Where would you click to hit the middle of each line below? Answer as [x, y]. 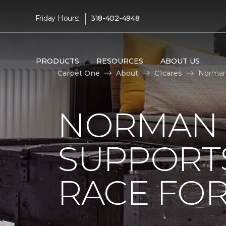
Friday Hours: [57, 18]
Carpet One [79, 73]
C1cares [168, 73]
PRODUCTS [57, 61]
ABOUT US [180, 61]
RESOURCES [120, 61]
